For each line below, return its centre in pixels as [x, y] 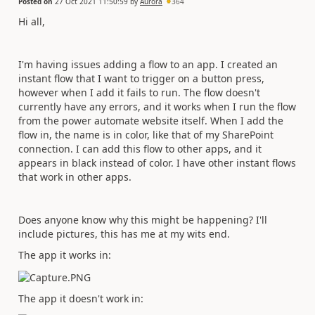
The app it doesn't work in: [81, 299]
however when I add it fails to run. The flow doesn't [139, 92]
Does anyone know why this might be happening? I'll [143, 219]
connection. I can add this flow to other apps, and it [140, 148]
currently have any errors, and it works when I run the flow [157, 106]
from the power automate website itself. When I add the [151, 120]
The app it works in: [65, 255]
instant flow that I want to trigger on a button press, [141, 78]
